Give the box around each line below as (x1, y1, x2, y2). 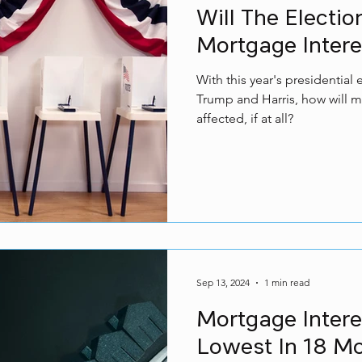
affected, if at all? (196, 111, 293, 126)
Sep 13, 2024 (196, 276, 250, 288)
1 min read (264, 276, 309, 288)
